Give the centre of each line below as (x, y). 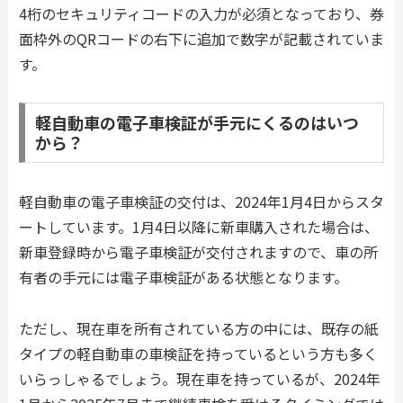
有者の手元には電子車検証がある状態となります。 (184, 278)
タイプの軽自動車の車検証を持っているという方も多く (198, 354)
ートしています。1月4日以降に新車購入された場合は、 (199, 227)
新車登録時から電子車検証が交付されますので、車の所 (198, 252)
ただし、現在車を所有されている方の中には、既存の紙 (199, 329)
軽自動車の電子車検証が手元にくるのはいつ (197, 123)
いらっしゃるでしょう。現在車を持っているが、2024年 (200, 379)
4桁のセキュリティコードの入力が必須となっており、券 (201, 13)
